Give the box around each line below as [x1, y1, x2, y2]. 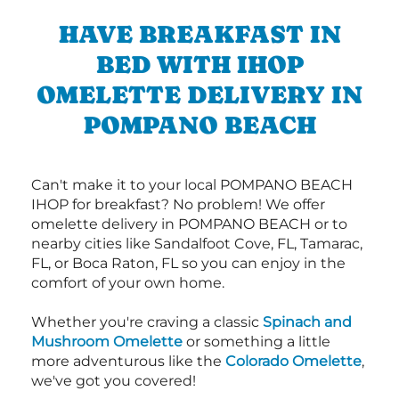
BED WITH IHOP [95, 50, 304, 79]
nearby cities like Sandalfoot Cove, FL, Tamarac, [31, 235, 362, 253]
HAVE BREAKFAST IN [58, 20, 341, 49]
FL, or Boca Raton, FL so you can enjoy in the [31, 255, 346, 273]
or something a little [183, 333, 330, 351]
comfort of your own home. [31, 274, 224, 292]
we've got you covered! [31, 372, 196, 390]
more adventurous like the [31, 353, 225, 370]
